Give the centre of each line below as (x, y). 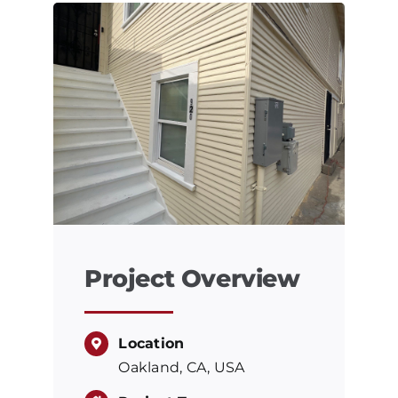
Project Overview (192, 279)
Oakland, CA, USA (182, 368)
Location (151, 344)
